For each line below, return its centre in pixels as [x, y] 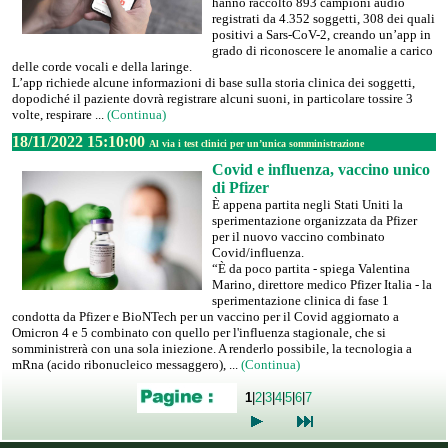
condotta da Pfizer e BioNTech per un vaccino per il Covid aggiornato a [205, 316]
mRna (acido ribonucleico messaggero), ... [126, 364]
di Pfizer [240, 187]
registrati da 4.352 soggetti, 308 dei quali [323, 18]
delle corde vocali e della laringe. [102, 66]
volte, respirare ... [59, 114]
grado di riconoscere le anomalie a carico [322, 50]
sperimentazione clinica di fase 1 [300, 300]
